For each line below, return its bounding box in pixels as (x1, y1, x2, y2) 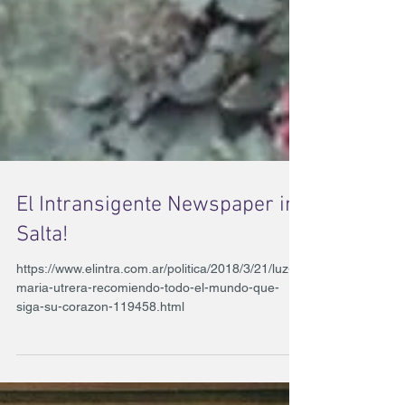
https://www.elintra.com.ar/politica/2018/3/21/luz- (16, 381, 293, 395)
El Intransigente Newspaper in (16, 312, 297, 337)
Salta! (16, 342, 68, 367)
